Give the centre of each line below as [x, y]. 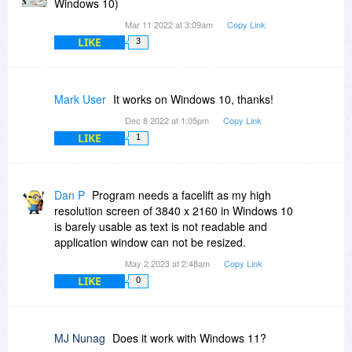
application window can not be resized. [150, 242]
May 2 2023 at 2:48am [169, 263]
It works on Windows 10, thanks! [193, 99]
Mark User [80, 99]
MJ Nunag [80, 337]
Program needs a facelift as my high [181, 194]
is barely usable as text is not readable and [161, 226]
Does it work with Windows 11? [189, 337]
